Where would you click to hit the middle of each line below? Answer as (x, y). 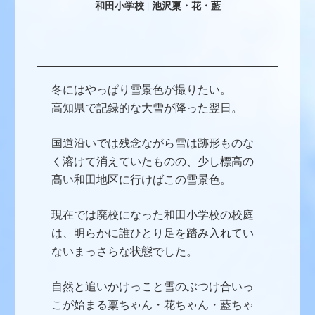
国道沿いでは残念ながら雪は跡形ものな (153, 143)
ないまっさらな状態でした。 (125, 251)
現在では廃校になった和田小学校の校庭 (153, 214)
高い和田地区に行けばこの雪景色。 (142, 179)
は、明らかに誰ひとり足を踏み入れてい (153, 233)
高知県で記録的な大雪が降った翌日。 (147, 108)
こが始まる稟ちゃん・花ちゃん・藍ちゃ (153, 304)
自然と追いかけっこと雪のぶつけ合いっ (153, 286)
